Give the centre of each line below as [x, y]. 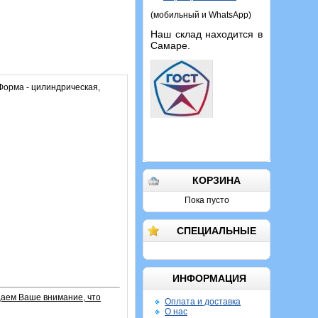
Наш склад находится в [207, 34]
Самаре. [170, 45]
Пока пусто [207, 200]
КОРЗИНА [216, 180]
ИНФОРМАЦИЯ [209, 278]
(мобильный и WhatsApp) [201, 15]
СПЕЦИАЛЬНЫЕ [216, 231]
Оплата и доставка [203, 302]
